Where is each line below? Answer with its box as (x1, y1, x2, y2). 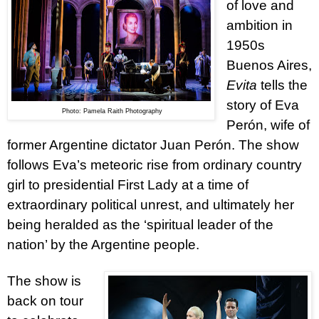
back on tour (7, 293, 83, 308)
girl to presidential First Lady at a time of (7, 177, 249, 192)
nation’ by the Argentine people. (7, 236, 199, 252)
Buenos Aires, (226, 57, 312, 73)
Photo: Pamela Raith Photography (60, 107, 162, 115)
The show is (7, 273, 81, 288)
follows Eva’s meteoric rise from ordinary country (7, 157, 302, 172)
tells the (260, 77, 308, 93)
